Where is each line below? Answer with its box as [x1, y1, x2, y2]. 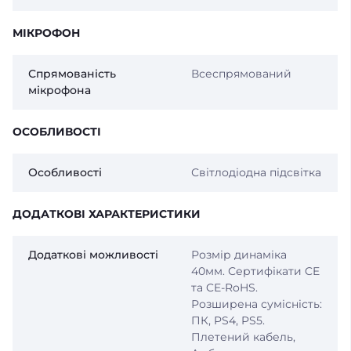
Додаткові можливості [28, 248, 158, 262]
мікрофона [28, 83, 91, 98]
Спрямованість [28, 67, 116, 81]
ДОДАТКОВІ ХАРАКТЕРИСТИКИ [13, 207, 201, 222]
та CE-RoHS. [190, 280, 258, 295]
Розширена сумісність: [190, 297, 322, 312]
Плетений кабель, [190, 330, 295, 345]
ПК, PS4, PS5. [190, 313, 265, 328]
